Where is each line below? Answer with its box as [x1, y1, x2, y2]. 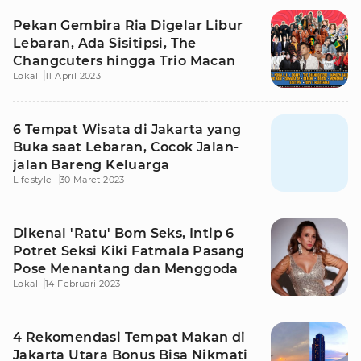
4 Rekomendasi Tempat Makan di [13, 330, 246, 345]
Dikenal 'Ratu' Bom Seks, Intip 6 [13, 226, 234, 241]
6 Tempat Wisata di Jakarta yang [13, 122, 242, 137]
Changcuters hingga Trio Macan [13, 53, 236, 68]
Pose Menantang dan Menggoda [13, 261, 239, 276]
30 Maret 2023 [59, 174, 125, 185]
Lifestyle [13, 174, 52, 185]
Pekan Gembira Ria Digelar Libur [13, 18, 243, 33]
